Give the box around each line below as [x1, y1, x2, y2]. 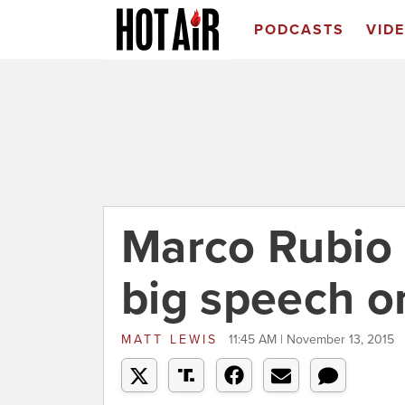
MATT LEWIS [121, 332, 224, 347]
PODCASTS [253, 21, 344, 39]
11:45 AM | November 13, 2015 [229, 332, 394, 347]
